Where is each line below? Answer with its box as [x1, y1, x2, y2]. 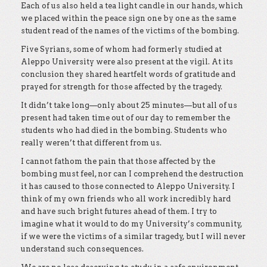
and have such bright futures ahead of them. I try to [21, 207, 217, 216]
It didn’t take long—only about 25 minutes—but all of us [21, 101, 237, 110]
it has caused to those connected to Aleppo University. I [21, 182, 235, 191]
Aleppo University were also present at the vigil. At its [21, 57, 233, 66]
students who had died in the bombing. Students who [21, 126, 227, 135]
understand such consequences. [21, 244, 144, 253]
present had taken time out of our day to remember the [21, 113, 230, 122]
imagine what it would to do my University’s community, [21, 219, 243, 228]
